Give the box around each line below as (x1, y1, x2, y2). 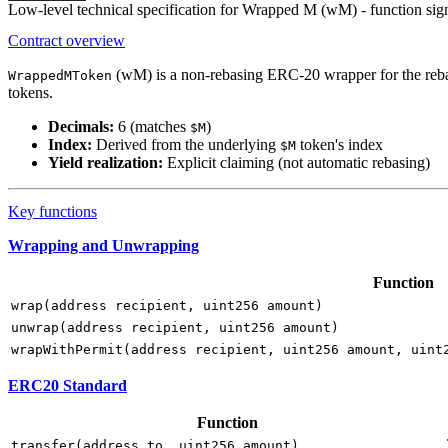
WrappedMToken (8, 68, 112, 84)
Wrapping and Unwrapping (8, 237, 199, 255)
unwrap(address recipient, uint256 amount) (11, 320, 339, 336)
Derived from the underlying (92, 136, 280, 154)
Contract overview (8, 32, 125, 50)
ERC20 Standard (8, 377, 127, 395)
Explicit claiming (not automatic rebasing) (163, 154, 430, 172)
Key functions (8, 203, 97, 221)
